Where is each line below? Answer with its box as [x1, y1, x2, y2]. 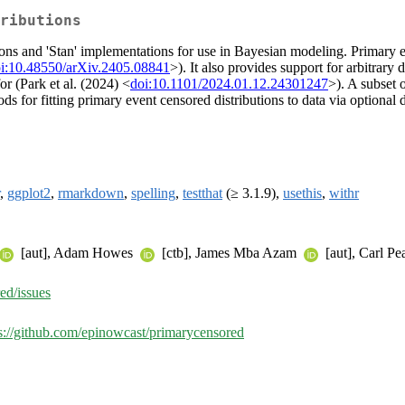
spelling [131, 185, 175, 202]
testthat [183, 185, 222, 202]
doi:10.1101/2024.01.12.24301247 [130, 76, 328, 92]
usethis [283, 185, 322, 202]
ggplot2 [7, 185, 51, 202]
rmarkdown [58, 185, 124, 202]
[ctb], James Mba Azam [158, 245, 300, 261]
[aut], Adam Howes [17, 245, 137, 261]
